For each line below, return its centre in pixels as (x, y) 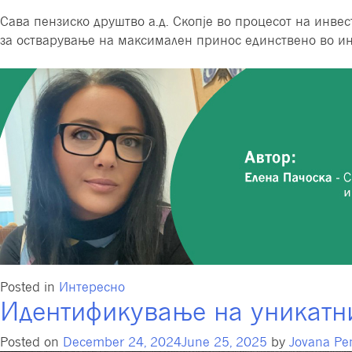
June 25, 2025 (224, 342)
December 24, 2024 (122, 342)
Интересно (92, 287)
